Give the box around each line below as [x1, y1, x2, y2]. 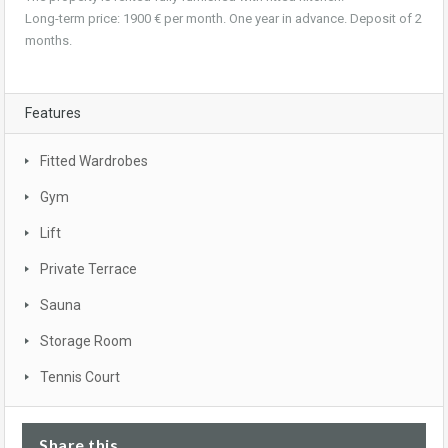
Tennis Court [40, 369, 120, 386]
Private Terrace [40, 261, 137, 278]
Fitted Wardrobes [40, 153, 148, 170]
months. [25, 33, 72, 49]
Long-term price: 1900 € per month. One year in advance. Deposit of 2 [25, 11, 422, 27]
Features [25, 105, 81, 122]
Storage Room [40, 333, 132, 350]
